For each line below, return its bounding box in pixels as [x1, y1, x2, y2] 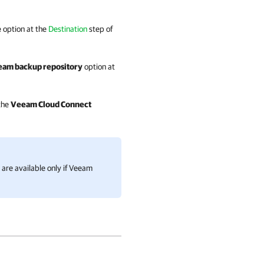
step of [87, 24, 113, 34]
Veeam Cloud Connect [11, 100, 91, 109]
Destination [48, 24, 87, 34]
